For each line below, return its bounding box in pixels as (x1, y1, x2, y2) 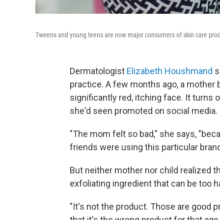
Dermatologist (70, 66, 127, 76)
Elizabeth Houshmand (127, 66, 213, 76)
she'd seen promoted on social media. (70, 106, 218, 116)
